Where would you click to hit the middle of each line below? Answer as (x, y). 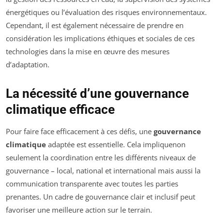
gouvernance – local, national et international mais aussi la (103, 170)
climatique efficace (60, 109)
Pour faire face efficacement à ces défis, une (80, 131)
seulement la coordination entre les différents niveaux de (101, 157)
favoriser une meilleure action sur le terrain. (79, 209)
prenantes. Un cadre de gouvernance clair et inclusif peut (101, 196)
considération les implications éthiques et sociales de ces (100, 38)
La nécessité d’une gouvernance (97, 93)
